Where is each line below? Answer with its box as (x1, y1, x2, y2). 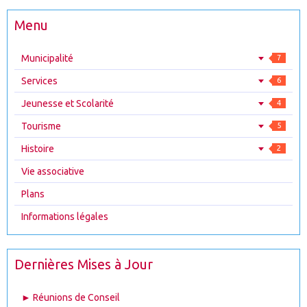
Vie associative (21, 166, 84, 177)
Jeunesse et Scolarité (21, 98, 114, 109)
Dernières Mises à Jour (14, 257, 153, 272)
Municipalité (21, 53, 73, 64)
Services (21, 75, 58, 86)
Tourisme (21, 121, 61, 132)
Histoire (21, 143, 54, 154)
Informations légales (21, 211, 108, 222)
